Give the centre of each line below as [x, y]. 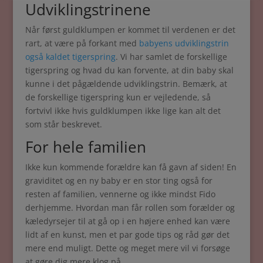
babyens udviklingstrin [184, 43]
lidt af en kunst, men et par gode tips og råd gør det [127, 235]
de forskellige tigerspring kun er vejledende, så [118, 97]
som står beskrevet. [63, 124]
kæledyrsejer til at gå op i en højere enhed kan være [127, 221]
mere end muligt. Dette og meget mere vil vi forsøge [127, 248]
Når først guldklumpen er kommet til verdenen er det [130, 30]
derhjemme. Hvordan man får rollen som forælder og [130, 208]
